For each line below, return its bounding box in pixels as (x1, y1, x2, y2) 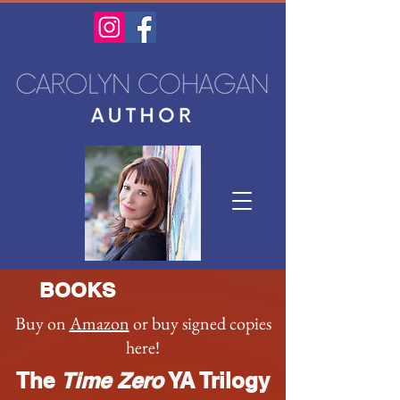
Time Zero (61, 368, 163, 393)
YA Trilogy (163, 368, 270, 393)
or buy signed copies (129, 312, 271, 335)
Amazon (69, 312, 129, 335)
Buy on (14, 312, 70, 335)
